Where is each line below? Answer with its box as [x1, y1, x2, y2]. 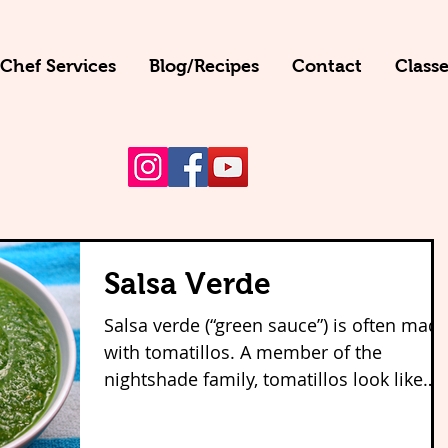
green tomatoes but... [104, 394, 285, 418]
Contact [291, 56, 362, 76]
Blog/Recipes [148, 56, 259, 76]
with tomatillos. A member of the [104, 340, 240, 364]
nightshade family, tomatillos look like [104, 367, 423, 391]
